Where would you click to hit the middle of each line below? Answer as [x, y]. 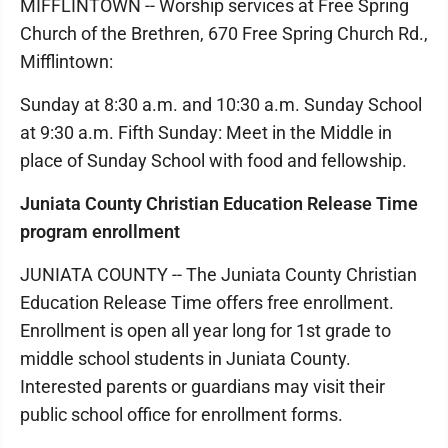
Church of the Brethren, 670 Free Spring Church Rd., [224, 33]
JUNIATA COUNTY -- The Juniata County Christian [218, 274]
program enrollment [100, 231]
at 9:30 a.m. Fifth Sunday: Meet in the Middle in [206, 132]
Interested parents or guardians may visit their [202, 386]
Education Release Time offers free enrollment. [207, 302]
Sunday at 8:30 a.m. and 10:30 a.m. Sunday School [221, 104]
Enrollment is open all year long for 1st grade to [205, 330]
